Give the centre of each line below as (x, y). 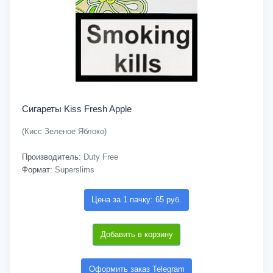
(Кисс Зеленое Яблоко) (64, 131)
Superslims (73, 170)
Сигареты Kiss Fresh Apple (77, 109)
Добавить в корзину (136, 234)
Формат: (37, 170)
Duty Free (100, 157)
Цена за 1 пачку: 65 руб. (136, 200)
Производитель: (51, 157)
